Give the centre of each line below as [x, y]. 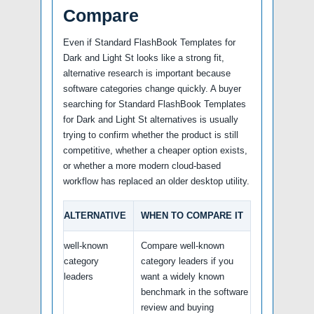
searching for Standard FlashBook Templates [155, 104]
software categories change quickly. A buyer [152, 89]
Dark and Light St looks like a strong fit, [144, 58]
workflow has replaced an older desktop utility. [156, 182]
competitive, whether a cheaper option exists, [155, 151]
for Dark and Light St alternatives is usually [151, 120]
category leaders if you [187, 261]
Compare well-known [183, 246]
